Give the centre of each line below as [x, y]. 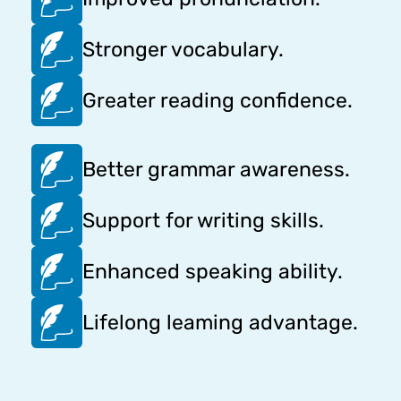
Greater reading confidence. [218, 101]
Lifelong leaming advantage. [220, 323]
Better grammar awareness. [216, 170]
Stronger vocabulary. [183, 50]
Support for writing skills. [203, 221]
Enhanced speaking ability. [213, 272]
